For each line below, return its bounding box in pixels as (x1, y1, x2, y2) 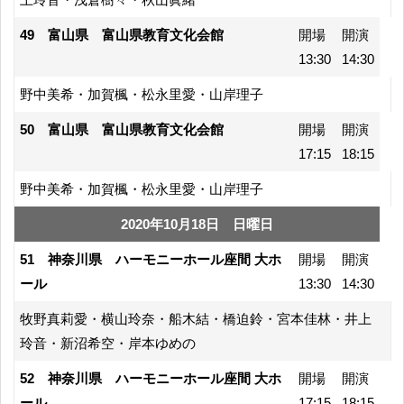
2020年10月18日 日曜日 (121, 216, 273, 232)
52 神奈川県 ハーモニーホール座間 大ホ (20, 370, 281, 386)
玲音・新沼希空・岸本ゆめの (20, 335, 196, 351)
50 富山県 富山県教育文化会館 (20, 121, 224, 137)
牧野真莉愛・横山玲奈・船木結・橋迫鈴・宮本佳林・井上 (20, 310, 372, 326)
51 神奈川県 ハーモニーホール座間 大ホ (20, 251, 281, 267)
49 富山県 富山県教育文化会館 (20, 26, 224, 42)
